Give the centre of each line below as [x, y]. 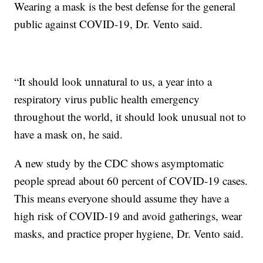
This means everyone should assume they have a [122, 198]
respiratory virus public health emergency [107, 99]
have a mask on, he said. [69, 134]
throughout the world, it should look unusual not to [130, 117]
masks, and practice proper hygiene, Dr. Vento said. [129, 234]
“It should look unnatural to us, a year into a [113, 82]
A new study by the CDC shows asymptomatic [119, 163]
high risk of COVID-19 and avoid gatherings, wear [128, 216]
